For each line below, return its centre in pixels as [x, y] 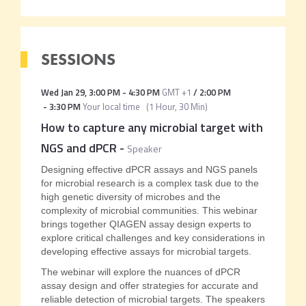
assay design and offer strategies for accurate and [149, 286]
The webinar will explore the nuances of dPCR [140, 272]
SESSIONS [78, 59]
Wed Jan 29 [62, 92]
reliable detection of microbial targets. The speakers [153, 299]
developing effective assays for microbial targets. [146, 251]
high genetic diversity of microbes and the [130, 197]
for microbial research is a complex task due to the [150, 183]
